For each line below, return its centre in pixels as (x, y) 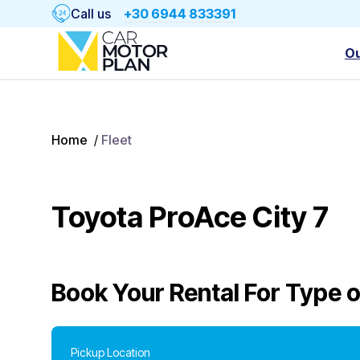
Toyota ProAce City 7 (190, 217)
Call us (91, 14)
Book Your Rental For (166, 292)
